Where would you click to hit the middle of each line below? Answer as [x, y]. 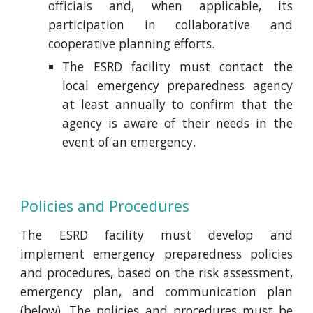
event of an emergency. [129, 142]
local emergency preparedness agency [177, 85]
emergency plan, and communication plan [156, 291]
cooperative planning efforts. [132, 43]
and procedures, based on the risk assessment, [156, 272]
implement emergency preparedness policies [156, 254]
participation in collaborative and [170, 24]
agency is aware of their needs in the [177, 123]
